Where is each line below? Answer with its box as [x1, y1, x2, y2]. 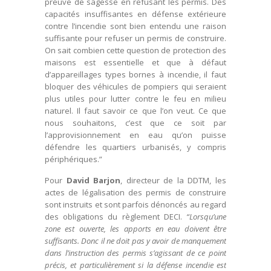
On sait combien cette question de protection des [45, 45, 226, 56]
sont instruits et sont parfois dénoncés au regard [45, 199, 226, 211]
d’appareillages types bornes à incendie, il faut [45, 69, 226, 80]
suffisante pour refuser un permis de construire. [45, 33, 226, 44]
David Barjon [66, 175, 121, 186]
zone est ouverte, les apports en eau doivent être [45, 223, 226, 235]
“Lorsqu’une [181, 211, 227, 223]
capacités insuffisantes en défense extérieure [45, 8, 226, 20]
